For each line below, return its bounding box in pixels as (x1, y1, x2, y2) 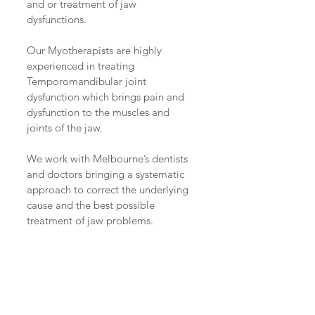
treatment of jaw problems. (27, 213, 153, 227)
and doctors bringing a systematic (27, 167, 187, 181)
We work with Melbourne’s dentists (27, 151, 191, 165)
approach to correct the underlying (27, 182, 191, 196)
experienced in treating (27, 58, 137, 72)
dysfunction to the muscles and (27, 105, 172, 119)
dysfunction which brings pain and (27, 89, 187, 103)
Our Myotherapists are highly (27, 43, 165, 57)
